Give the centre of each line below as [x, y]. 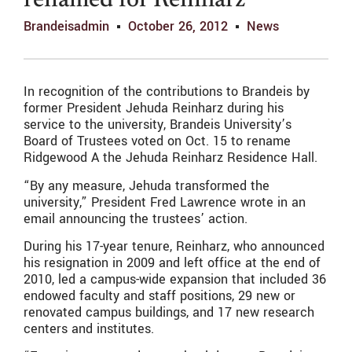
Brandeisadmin [66, 27]
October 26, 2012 [178, 27]
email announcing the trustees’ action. [136, 218]
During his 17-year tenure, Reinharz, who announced [174, 247]
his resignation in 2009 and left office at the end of [172, 263]
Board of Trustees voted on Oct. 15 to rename [157, 141]
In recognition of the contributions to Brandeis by [167, 92]
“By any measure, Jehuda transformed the [147, 185]
